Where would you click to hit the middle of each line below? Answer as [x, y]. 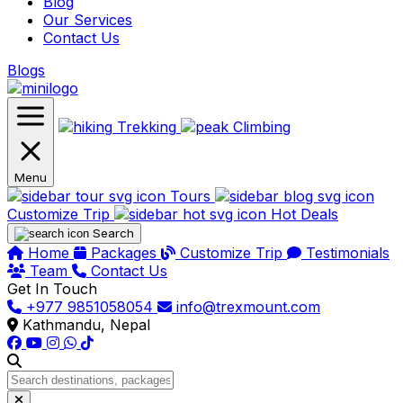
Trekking [147, 127]
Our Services [88, 20]
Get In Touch [52, 289]
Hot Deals [304, 214]
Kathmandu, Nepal [84, 325]
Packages [124, 253]
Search [113, 233]
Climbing [262, 127]
